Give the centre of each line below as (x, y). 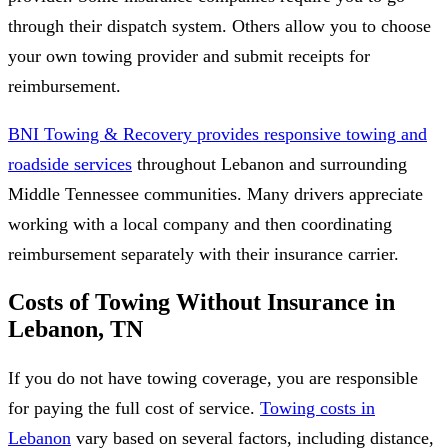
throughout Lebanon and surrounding (269, 163)
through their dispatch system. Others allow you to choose (219, 25)
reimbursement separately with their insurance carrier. (203, 253)
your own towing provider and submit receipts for (189, 55)
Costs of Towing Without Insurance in (201, 301)
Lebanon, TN (75, 328)
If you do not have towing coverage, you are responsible (213, 377)
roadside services (70, 163)
